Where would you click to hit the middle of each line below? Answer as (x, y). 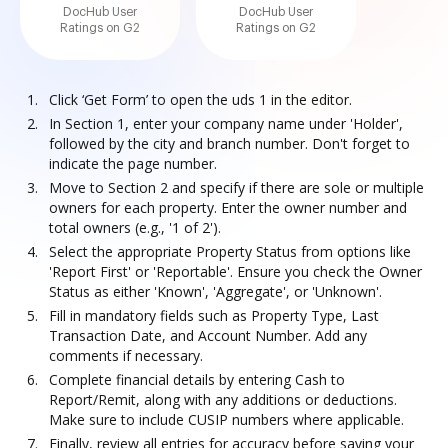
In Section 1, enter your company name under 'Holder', (226, 123)
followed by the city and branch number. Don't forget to (229, 143)
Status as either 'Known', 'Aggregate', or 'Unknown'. (215, 291)
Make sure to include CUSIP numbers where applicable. (226, 419)
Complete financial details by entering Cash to (197, 379)
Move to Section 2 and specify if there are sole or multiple (236, 187)
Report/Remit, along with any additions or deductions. (223, 399)
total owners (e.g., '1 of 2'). (135, 227)
